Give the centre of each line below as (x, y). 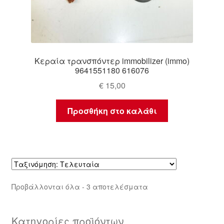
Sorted (158, 186)
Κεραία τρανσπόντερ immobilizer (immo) (112, 60)
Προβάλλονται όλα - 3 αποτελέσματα (79, 187)
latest (156, 208)
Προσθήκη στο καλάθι (112, 111)
